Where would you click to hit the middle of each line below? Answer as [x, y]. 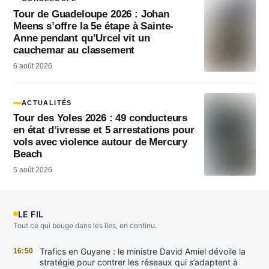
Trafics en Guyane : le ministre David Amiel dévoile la [143, 251]
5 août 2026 [33, 170]
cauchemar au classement [74, 50]
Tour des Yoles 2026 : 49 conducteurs [101, 117]
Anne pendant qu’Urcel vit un [82, 38]
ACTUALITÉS [47, 102]
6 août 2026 [33, 66]
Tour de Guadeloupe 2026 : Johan [91, 14]
